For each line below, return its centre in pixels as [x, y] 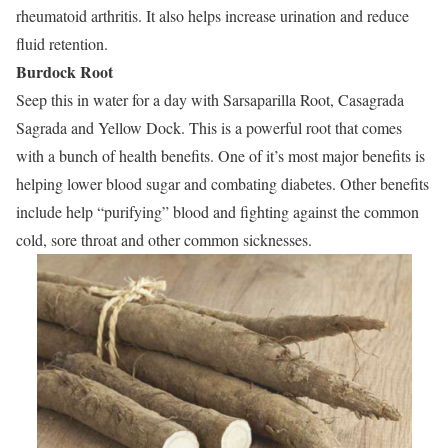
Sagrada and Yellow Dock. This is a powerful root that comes [209, 127]
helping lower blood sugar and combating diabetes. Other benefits [222, 183]
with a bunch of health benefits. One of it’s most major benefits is [220, 155]
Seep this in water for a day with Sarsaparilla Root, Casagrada [210, 99]
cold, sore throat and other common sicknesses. [164, 239]
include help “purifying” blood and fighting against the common [217, 211]
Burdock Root [64, 71]
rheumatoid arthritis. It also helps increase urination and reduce [212, 15]
